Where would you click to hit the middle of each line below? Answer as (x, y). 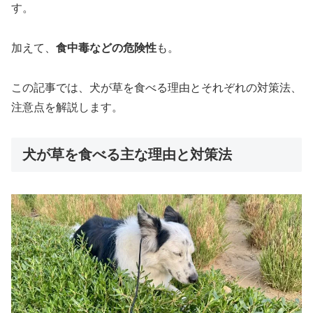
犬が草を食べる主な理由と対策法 (127, 154)
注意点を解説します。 (67, 107)
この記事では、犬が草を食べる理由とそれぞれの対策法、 (156, 87)
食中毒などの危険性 (106, 48)
